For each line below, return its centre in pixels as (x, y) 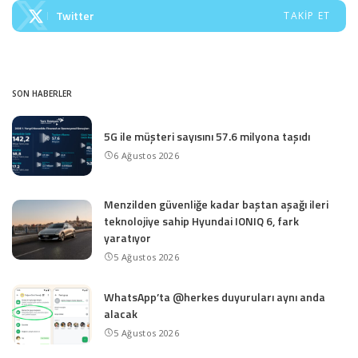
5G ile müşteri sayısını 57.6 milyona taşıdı (207, 137)
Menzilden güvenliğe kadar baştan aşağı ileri (216, 204)
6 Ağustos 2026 (146, 156)
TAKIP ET (307, 15)
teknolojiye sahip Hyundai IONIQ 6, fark (201, 221)
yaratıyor (127, 237)
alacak (121, 313)
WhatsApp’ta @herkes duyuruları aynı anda (215, 296)
